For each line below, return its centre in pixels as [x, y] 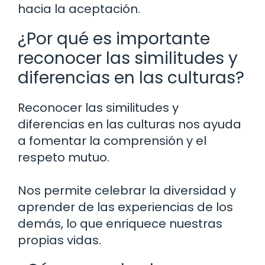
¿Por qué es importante [114, 38]
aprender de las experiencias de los [125, 207]
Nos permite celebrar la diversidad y [127, 190]
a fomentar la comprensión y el [112, 140]
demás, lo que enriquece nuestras [120, 223]
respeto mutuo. [64, 157]
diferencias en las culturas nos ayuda [130, 124]
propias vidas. [59, 240]
